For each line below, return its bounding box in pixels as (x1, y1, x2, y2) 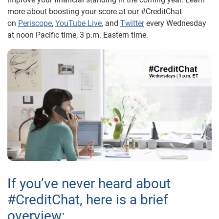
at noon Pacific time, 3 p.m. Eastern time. (7, 30, 148, 40)
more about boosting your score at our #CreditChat (7, 6, 182, 16)
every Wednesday (144, 18, 206, 28)
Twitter (120, 18, 144, 28)
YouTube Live (55, 18, 102, 28)
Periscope (18, 18, 52, 28)
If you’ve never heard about (7, 175, 171, 192)
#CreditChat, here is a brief (7, 191, 168, 208)
